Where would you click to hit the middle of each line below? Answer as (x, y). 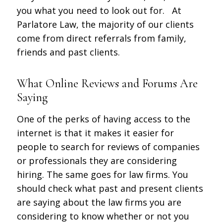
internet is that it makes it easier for (95, 133)
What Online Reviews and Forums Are (107, 83)
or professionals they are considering (97, 161)
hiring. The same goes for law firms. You (102, 175)
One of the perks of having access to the (103, 119)
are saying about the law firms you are (99, 202)
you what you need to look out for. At (99, 10)
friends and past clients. (68, 52)
